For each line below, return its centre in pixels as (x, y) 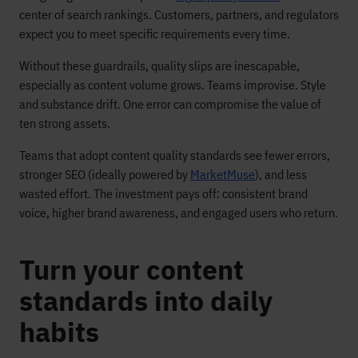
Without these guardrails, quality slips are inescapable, (159, 66)
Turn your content (131, 270)
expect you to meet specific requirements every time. (155, 34)
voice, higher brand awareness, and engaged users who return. (179, 213)
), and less (281, 175)
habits (59, 332)
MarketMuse (223, 175)
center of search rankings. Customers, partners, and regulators (179, 15)
